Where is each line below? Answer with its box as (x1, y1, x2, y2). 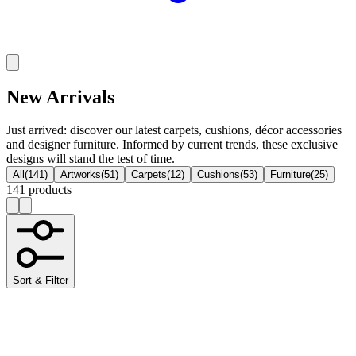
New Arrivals (6, 86, 114, 107)
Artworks (60, 168, 101, 181)
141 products (6, 183, 72, 197)
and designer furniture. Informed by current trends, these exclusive (6, 137, 338, 152)
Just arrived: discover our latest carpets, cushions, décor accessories (6, 123, 342, 137)
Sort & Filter (13, 274, 68, 287)
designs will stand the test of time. (6, 152, 175, 166)
